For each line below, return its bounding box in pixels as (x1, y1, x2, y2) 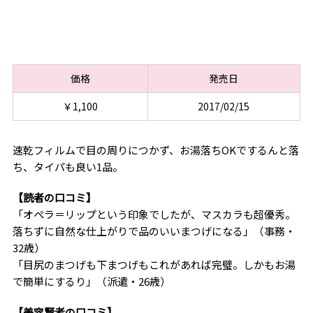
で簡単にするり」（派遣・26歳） (12, 273, 170, 289)
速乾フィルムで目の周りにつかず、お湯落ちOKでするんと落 (12, 142, 299, 157)
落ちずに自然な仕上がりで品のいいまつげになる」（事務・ (12, 223, 296, 238)
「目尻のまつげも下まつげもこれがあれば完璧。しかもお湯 (12, 256, 296, 272)
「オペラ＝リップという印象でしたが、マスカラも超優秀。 (12, 206, 296, 221)
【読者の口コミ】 (12, 189, 96, 205)
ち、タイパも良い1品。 (12, 159, 123, 174)
